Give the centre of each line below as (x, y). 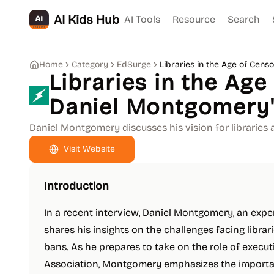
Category (90, 65)
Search (244, 19)
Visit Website (89, 149)
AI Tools (142, 19)
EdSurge (134, 65)
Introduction (76, 186)
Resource (194, 19)
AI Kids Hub (87, 20)
